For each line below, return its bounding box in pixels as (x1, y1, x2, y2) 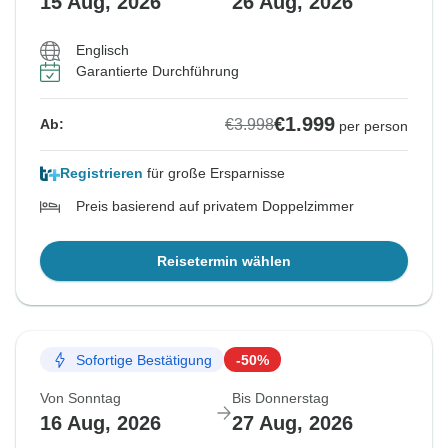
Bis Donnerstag (232, 390, 329, 407)
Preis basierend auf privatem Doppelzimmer (76, 198, 354, 215)
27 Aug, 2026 (232, 412, 353, 435)
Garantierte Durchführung (76, 63, 239, 80)
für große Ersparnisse (143, 165, 285, 182)
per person (339, 118, 408, 135)
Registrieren (60, 165, 143, 182)
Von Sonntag (40, 390, 121, 407)
